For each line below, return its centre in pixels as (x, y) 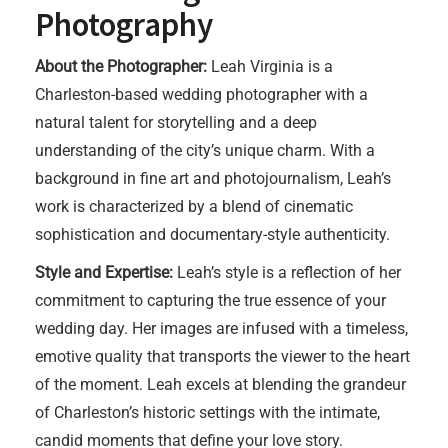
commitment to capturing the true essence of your (210, 300)
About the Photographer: (121, 66)
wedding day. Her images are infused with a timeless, (221, 328)
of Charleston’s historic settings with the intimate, (207, 412)
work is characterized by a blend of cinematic (194, 206)
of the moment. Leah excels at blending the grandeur (220, 384)
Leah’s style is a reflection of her (287, 272)
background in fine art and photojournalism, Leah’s (213, 178)
